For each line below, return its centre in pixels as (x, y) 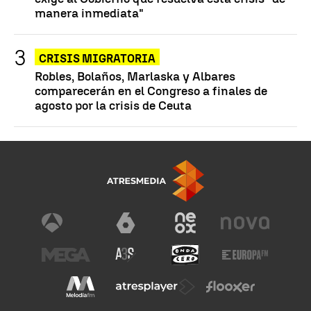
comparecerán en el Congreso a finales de (151, 90)
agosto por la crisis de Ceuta (113, 105)
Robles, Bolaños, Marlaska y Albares (135, 76)
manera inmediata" (89, 12)
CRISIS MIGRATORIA (97, 58)
